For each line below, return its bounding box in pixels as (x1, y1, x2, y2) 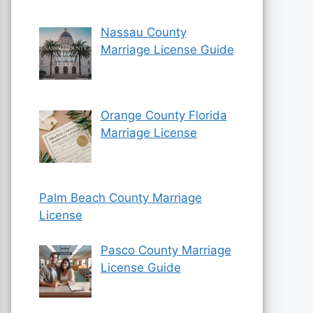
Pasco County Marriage (100, 243, 231, 258)
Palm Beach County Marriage (39, 190, 202, 205)
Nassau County (100, 25, 187, 40)
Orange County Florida (100, 108, 227, 122)
